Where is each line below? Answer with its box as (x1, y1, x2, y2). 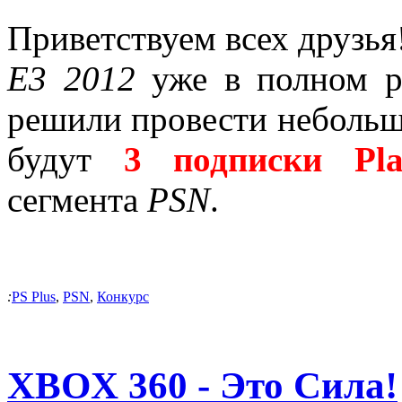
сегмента (7, 180, 147, 220)
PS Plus (12, 289, 56, 305)
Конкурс (97, 289, 149, 305)
